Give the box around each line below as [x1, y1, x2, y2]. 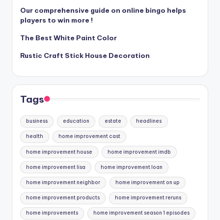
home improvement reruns [114, 194, 181, 201]
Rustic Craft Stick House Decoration [20, 51, 150, 60]
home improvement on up [115, 179, 180, 186]
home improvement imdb [107, 148, 171, 155]
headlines [136, 118, 162, 125]
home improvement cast [58, 133, 120, 140]
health [26, 133, 44, 140]
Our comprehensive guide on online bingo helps [20, 5, 186, 15]
